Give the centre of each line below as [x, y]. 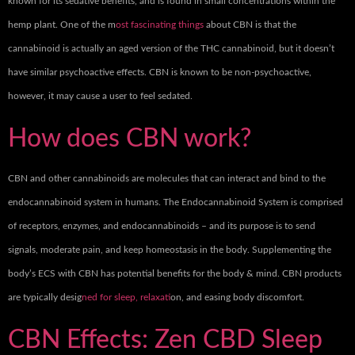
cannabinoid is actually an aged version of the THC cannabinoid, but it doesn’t [171, 49]
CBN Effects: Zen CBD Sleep [165, 340]
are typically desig [45, 298]
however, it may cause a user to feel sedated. [100, 96]
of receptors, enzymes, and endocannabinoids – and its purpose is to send [162, 226]
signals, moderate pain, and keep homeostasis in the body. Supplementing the [170, 250]
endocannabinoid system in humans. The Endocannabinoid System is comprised [176, 202]
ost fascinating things [160, 25]
